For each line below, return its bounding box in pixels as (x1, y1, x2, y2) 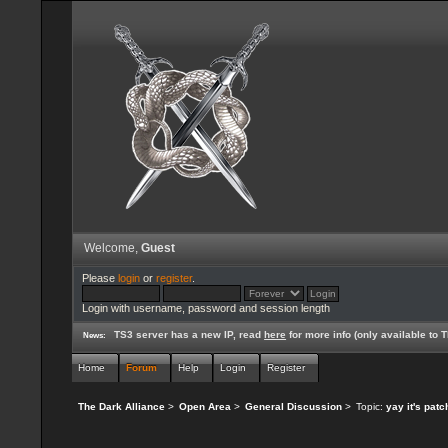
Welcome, (84, 241, 141, 256)
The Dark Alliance (78, 401, 166, 413)
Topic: (355, 401, 386, 413)
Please (81, 272, 118, 285)
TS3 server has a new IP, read (114, 328, 265, 340)
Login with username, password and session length (81, 302, 330, 315)
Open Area (179, 401, 231, 413)
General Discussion (244, 401, 342, 413)
